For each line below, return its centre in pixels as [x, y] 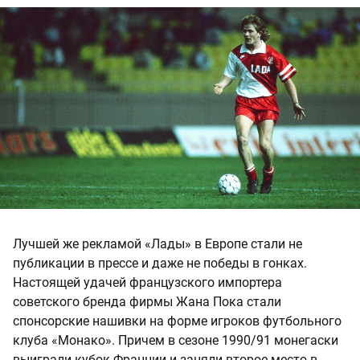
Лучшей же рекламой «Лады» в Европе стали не [157, 243]
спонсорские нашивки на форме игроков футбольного [177, 321]
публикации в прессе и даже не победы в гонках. [160, 263]
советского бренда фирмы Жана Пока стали [147, 301]
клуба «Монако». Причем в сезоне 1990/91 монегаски [176, 340]
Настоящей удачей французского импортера [147, 282]
